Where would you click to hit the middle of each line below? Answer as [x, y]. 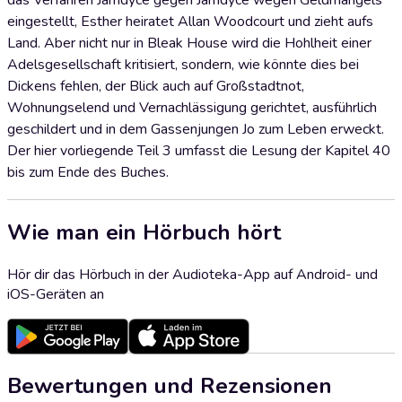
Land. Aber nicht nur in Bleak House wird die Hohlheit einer [189, 43]
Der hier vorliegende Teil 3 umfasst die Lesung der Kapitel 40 [199, 151]
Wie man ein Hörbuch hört [144, 232]
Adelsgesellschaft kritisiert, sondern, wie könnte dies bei [183, 65]
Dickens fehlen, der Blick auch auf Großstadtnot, [156, 86]
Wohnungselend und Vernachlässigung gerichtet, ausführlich [192, 108]
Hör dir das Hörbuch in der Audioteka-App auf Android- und [192, 274]
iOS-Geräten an [56, 294]
